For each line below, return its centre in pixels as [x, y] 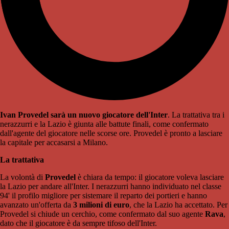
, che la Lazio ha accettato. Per [178, 205]
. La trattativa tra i [196, 115]
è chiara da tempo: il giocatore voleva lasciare [150, 177]
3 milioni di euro [101, 205]
